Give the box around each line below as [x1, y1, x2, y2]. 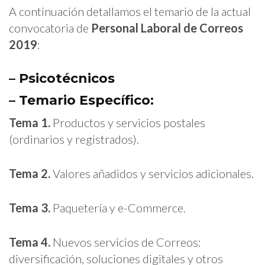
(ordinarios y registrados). [9, 131, 139, 146]
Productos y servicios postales [50, 115, 205, 130]
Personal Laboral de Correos [91, 20, 243, 35]
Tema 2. [9, 166, 50, 180]
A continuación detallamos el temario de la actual [9, 4, 251, 18]
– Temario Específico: [9, 92, 154, 108]
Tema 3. [9, 200, 50, 215]
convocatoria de [9, 20, 91, 35]
